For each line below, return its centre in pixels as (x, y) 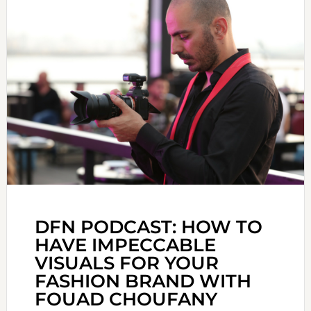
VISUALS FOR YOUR (126, 263)
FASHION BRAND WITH (143, 281)
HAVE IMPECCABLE (125, 245)
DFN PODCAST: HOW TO (148, 227)
